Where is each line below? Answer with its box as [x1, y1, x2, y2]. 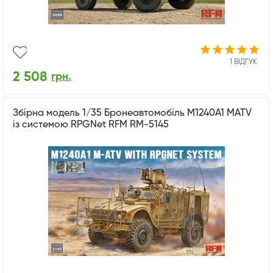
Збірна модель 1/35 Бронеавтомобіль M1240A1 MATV [13, 108, 252, 118]
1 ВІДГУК [230, 58, 257, 66]
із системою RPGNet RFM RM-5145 [13, 119, 169, 130]
